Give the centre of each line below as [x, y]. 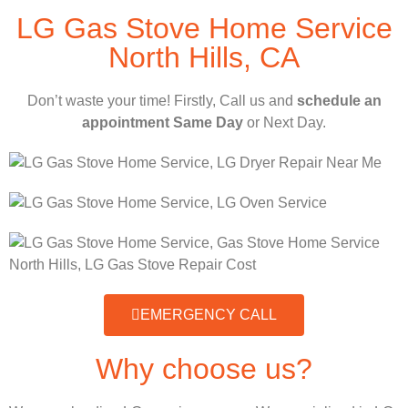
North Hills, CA [204, 58]
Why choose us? [204, 369]
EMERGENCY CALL [209, 315]
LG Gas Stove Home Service [204, 29]
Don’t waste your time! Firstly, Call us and [162, 101]
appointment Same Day [163, 123]
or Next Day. [285, 123]
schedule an [339, 101]
